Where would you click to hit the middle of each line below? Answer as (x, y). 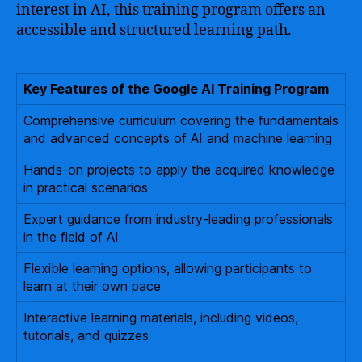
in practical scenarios (86, 187)
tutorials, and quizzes (86, 335)
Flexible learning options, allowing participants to (168, 268)
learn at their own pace (92, 286)
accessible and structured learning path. (154, 30)
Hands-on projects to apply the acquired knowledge (179, 169)
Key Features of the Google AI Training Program (176, 88)
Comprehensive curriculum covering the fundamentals (181, 120)
